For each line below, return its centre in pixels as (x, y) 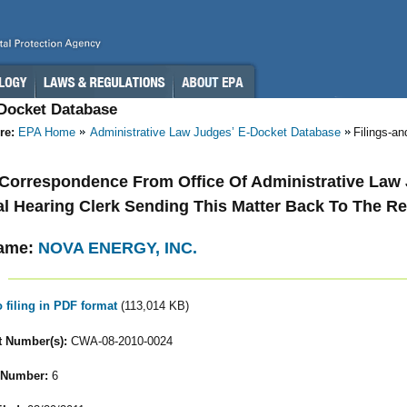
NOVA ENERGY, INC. (118, 248)
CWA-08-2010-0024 (119, 341)
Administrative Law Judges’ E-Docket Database (215, 132)
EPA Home (47, 132)
